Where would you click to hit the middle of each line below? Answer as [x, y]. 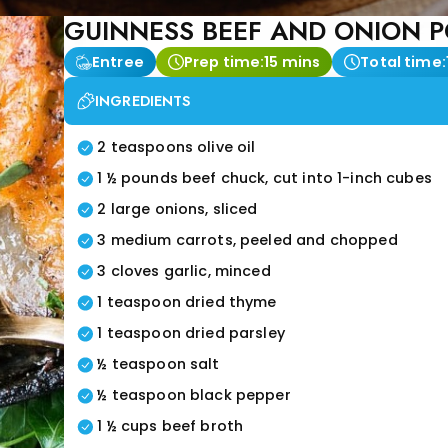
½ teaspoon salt [158, 364]
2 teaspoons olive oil [176, 147]
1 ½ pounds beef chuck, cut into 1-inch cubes [264, 178]
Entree [117, 62]
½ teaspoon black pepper [194, 395]
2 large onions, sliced [177, 209]
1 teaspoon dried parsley [191, 333]
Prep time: [224, 62]
